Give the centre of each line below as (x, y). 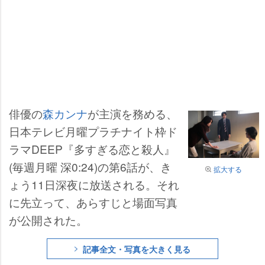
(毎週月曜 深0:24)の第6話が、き (90, 167)
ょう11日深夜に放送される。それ (94, 184)
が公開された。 (48, 220)
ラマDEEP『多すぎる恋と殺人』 (92, 149)
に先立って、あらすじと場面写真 (93, 202)
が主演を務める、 (132, 113)
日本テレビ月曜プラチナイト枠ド (93, 131)
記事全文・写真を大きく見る (137, 249)
